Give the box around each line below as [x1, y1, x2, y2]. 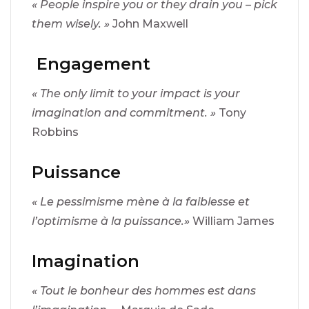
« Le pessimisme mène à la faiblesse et [32, 195, 250, 208]
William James [192, 214, 275, 228]
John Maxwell [112, 17, 188, 30]
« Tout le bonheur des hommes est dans [32, 283, 256, 297]
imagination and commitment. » [32, 106, 219, 119]
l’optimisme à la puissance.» [32, 214, 192, 228]
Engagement [37, 53, 150, 74]
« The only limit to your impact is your [32, 86, 240, 100]
